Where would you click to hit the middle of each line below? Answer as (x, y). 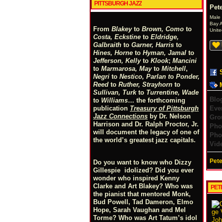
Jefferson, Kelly (117, 61)
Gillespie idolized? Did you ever (143, 170)
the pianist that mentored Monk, (142, 194)
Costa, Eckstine (117, 37)
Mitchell (174, 69)
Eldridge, (165, 37)
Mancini (185, 61)
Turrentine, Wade (172, 92)
